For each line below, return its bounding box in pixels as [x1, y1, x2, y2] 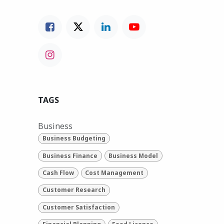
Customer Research [42, 185, 105, 194]
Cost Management [85, 168, 144, 177]
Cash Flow [42, 168, 74, 177]
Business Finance [42, 151, 97, 160]
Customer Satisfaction [42, 202, 115, 211]
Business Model [108, 151, 158, 160]
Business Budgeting [42, 134, 105, 143]
